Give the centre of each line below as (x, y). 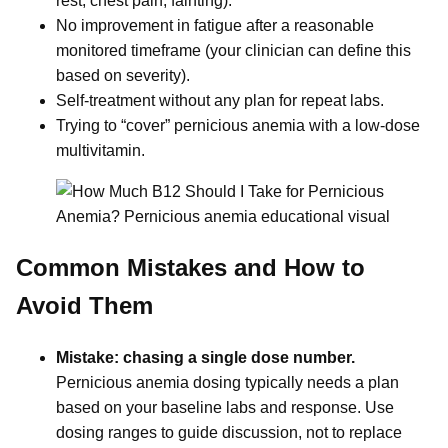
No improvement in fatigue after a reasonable (215, 26)
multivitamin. (100, 151)
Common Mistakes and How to (190, 268)
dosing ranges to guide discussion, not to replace (229, 432)
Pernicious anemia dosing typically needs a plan (227, 382)
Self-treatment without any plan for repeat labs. (220, 101)
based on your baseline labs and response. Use (225, 407)
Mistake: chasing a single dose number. (205, 357)
